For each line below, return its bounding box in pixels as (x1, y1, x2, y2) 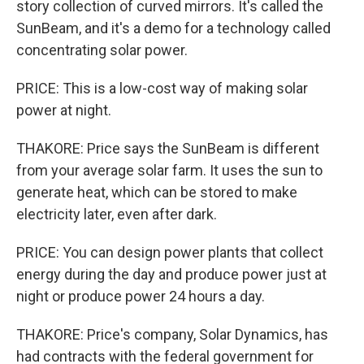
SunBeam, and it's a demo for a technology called (16, 19, 331, 37)
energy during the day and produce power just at (16, 266, 327, 283)
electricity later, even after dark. (16, 206, 217, 223)
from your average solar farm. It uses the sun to (16, 162, 323, 179)
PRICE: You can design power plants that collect (16, 244, 323, 261)
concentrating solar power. (16, 41, 188, 58)
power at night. (16, 102, 111, 119)
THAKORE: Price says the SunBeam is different (16, 140, 319, 157)
